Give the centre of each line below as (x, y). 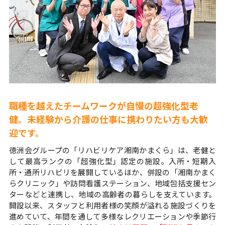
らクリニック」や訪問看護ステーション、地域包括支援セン (113, 183)
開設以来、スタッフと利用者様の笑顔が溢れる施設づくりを (113, 205)
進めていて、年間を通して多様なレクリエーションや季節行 (113, 216)
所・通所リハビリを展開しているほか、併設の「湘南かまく (113, 172)
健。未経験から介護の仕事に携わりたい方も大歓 (108, 119)
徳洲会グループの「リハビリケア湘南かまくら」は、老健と (113, 150)
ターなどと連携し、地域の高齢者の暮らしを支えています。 (113, 194)
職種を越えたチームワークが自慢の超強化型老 (103, 106)
